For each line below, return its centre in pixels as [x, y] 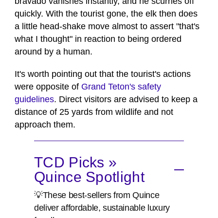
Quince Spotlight [89, 177]
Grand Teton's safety [121, 86]
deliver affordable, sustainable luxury [102, 208]
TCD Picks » [76, 162]
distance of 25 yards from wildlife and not [94, 112]
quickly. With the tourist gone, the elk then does [106, 13]
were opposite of [48, 86]
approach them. [45, 124]
